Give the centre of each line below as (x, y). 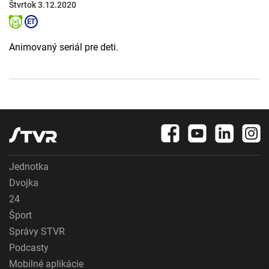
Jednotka (29, 167)
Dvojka (24, 183)
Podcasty (29, 248)
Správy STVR (37, 232)
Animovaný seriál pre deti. (64, 47)
